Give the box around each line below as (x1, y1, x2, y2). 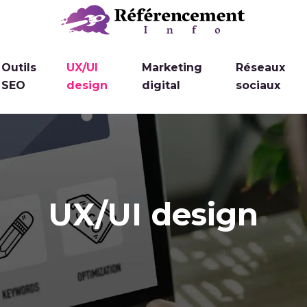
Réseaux (236, 61, 286, 75)
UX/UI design (49, 195, 258, 234)
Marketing (142, 61, 203, 75)
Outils (1, 61, 37, 75)
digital (142, 79, 181, 93)
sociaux (236, 79, 281, 93)
